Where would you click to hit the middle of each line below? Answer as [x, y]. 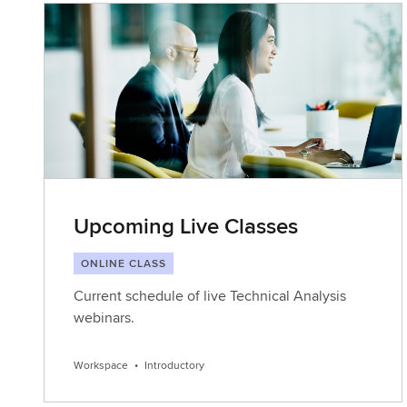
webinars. [104, 318]
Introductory [174, 365]
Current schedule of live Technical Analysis [210, 296]
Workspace [101, 365]
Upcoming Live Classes [186, 226]
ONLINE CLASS [124, 263]
